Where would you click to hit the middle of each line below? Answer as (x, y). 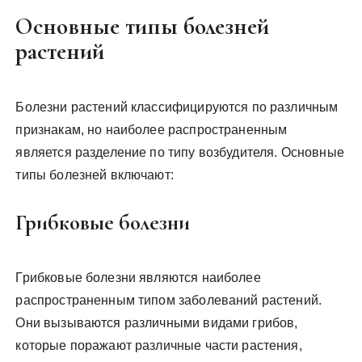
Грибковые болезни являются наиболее (138, 277)
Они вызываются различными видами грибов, (157, 322)
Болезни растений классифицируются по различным (177, 107)
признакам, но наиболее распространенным (152, 129)
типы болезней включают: (95, 175)
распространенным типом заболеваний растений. (169, 300)
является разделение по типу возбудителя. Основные (180, 152)
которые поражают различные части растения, (159, 345)
